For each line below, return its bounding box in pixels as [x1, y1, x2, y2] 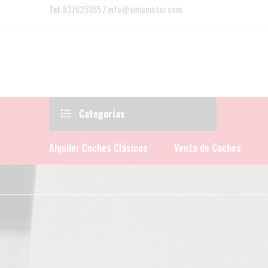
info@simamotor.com [108, 2, 182, 16]
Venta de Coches [174, 140, 241, 156]
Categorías [77, 106, 125, 121]
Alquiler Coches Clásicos [49, 140, 148, 156]
